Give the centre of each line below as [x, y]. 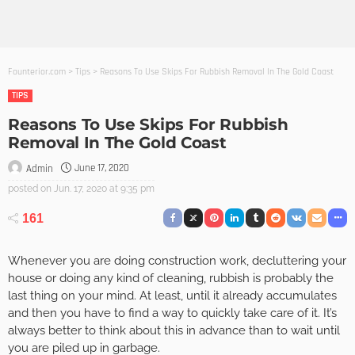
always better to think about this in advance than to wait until [174, 331]
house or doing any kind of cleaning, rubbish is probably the [171, 279]
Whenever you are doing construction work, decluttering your [177, 261]
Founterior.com [37, 72]
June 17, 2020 [102, 168]
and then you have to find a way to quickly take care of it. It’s [172, 313]
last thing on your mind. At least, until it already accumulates [172, 296]
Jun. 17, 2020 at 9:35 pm [104, 188]
